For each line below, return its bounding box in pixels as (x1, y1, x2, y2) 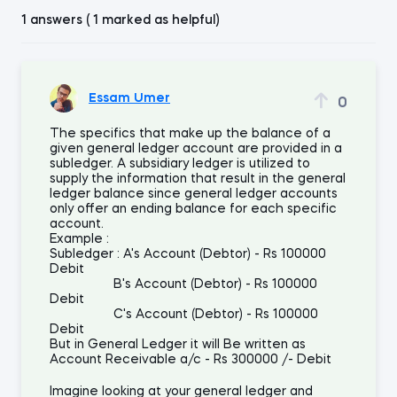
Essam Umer (89, 91, 170, 105)
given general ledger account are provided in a (50, 143, 342, 155)
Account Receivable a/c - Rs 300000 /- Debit (50, 354, 331, 366)
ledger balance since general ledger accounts (50, 188, 338, 200)
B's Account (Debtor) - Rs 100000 (50, 278, 317, 291)
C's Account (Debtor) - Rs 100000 (50, 308, 318, 321)
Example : (50, 233, 109, 245)
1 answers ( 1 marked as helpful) (21, 14, 219, 27)
